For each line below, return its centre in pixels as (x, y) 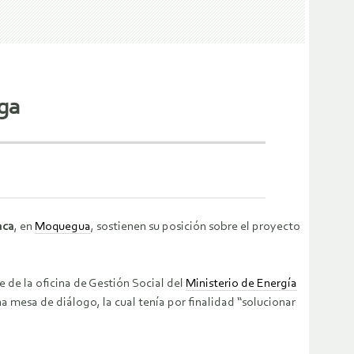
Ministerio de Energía (241, 284)
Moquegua (63, 227)
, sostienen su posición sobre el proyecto (196, 227)
